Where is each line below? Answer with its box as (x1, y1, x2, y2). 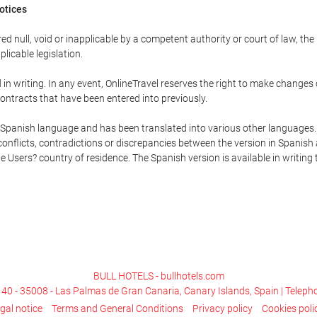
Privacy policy (192, 302, 253, 314)
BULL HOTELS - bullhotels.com (93, 270, 224, 282)
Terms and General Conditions (51, 302, 183, 314)
